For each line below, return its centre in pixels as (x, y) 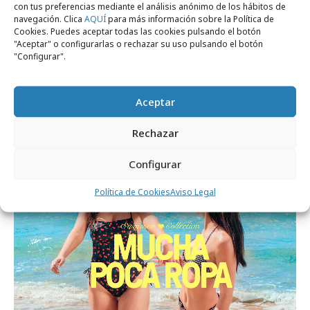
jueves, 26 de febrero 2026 (68, 93)
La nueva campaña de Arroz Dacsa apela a (152, 116)
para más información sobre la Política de (190, 18)
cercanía (42, 136)
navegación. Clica (49, 18)
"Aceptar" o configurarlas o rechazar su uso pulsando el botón (138, 43)
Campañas (58, 179)
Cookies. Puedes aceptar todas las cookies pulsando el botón (137, 31)
